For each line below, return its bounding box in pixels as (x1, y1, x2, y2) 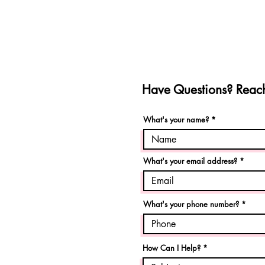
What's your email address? (143, 156, 237, 166)
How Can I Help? (143, 243, 201, 253)
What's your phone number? (143, 199, 239, 209)
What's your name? (143, 114, 209, 125)
